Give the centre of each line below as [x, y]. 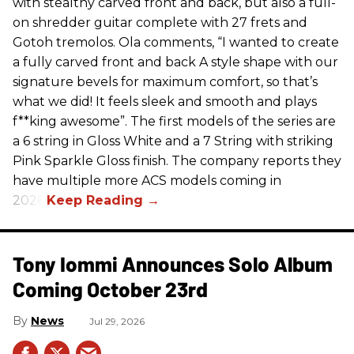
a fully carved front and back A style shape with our [175, 62]
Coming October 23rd [110, 289]
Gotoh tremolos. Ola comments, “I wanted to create [176, 43]
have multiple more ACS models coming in [147, 181]
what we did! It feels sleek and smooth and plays [165, 102]
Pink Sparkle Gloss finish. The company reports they [177, 161]
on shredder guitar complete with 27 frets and [160, 23]
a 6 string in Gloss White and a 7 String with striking [173, 141]
